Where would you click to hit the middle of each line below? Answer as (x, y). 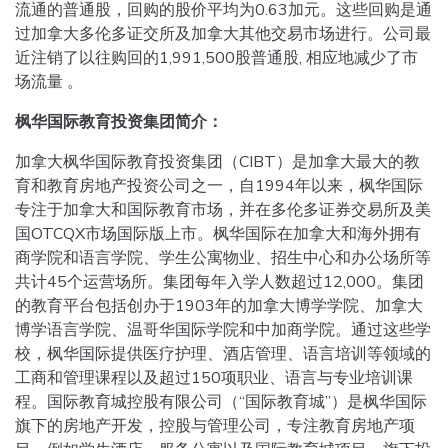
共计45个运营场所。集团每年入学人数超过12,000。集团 (219, 282)
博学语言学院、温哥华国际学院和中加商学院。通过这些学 (223, 330)
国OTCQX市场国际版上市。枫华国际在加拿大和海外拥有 (218, 234)
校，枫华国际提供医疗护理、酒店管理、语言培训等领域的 (223, 354)
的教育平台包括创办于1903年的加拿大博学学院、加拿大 (219, 306)
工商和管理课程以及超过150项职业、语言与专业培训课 (214, 378)
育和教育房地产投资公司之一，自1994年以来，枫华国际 (219, 186)
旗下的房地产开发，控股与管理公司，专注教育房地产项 (215, 426)
